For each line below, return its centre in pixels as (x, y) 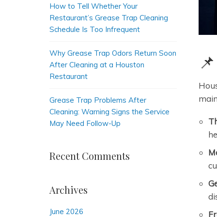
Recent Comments (90, 156)
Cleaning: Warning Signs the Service (109, 112)
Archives (69, 190)
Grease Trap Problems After (98, 100)
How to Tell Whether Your (93, 6)
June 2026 (66, 211)
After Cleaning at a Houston (97, 65)
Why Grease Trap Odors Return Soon (113, 53)
